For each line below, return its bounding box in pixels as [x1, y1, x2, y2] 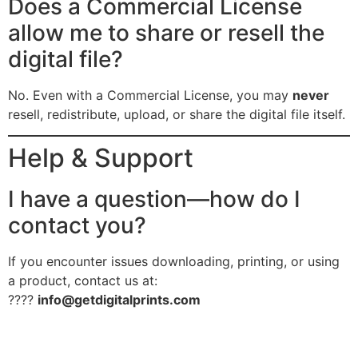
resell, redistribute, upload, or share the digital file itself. [8, 105, 345, 122]
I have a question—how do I [8, 185, 300, 213]
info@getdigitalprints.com [38, 291, 201, 308]
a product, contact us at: [8, 272, 157, 288]
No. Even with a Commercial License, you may [8, 86, 292, 103]
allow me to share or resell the [8, 18, 324, 46]
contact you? [8, 211, 146, 239]
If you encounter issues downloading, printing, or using [8, 253, 340, 269]
